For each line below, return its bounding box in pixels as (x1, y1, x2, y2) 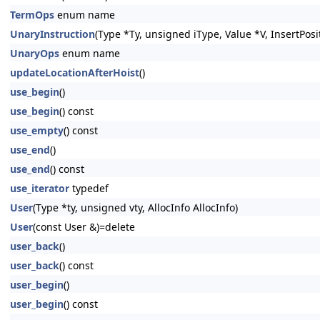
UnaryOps (10, 46, 59, 60)
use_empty (10, 124, 64, 137)
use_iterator (10, 181, 69, 195)
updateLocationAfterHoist (10, 66, 139, 79)
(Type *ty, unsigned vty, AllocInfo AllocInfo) (33, 201, 238, 214)
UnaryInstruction (10, 27, 95, 41)
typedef (69, 181, 109, 195)
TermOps (10, 8, 54, 21)
